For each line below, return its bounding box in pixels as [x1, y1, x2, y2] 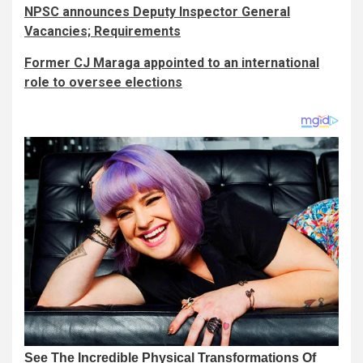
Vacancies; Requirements [24, 23, 181, 39]
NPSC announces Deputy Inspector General [24, 3, 290, 19]
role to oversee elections [24, 74, 182, 90]
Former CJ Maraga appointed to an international [24, 54, 319, 70]
